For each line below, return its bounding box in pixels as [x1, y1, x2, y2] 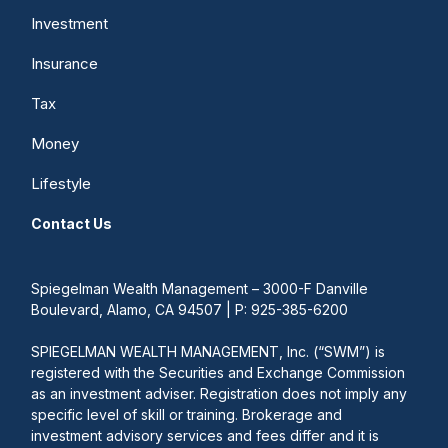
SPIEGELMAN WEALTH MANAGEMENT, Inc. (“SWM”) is [31, 342, 386, 360]
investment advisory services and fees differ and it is [31, 426, 380, 444]
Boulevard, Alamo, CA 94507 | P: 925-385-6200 [31, 300, 349, 318]
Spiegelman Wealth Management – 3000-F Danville [31, 279, 369, 297]
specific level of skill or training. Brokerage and [31, 405, 343, 423]
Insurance [31, 53, 99, 73]
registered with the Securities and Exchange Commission [31, 363, 406, 381]
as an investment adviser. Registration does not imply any [31, 384, 408, 402]
